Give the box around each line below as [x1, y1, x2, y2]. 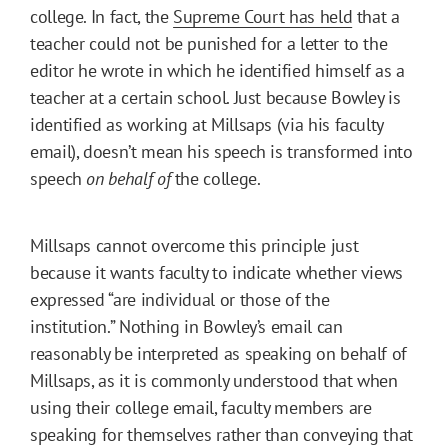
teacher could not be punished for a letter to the [30, 32, 388, 56]
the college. [170, 167, 265, 191]
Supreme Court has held [173, 5, 353, 29]
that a [352, 5, 400, 29]
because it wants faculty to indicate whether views [30, 261, 404, 285]
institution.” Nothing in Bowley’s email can [30, 315, 343, 339]
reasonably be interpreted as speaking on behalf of [30, 342, 408, 366]
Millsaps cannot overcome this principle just [30, 234, 359, 258]
